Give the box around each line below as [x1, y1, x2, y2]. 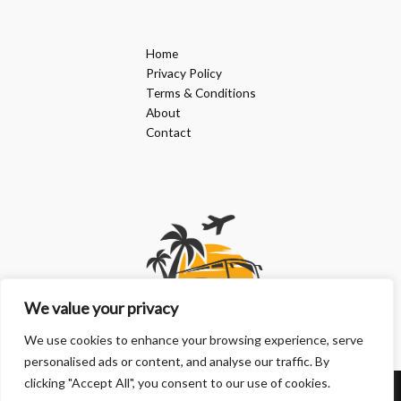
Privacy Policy [145, 64, 222, 81]
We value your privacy [24, 298, 178, 318]
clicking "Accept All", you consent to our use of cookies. [24, 375, 330, 390]
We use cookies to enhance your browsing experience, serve [24, 332, 363, 347]
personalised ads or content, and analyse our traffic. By [24, 354, 329, 369]
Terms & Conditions [145, 84, 256, 100]
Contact [145, 124, 192, 140]
